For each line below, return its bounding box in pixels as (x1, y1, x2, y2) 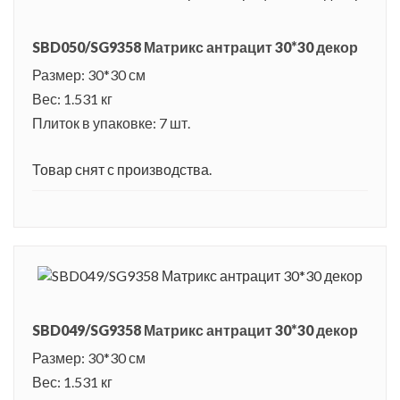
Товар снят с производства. (32, 161, 212, 179)
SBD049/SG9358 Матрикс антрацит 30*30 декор (32, 321, 358, 339)
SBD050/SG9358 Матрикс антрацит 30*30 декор (32, 38, 358, 56)
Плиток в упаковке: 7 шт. (32, 114, 190, 132)
